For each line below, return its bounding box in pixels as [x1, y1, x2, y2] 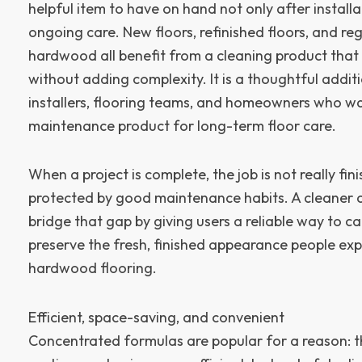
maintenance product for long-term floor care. [28, 116, 336, 135]
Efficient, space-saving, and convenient [28, 307, 284, 326]
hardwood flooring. [28, 259, 157, 278]
